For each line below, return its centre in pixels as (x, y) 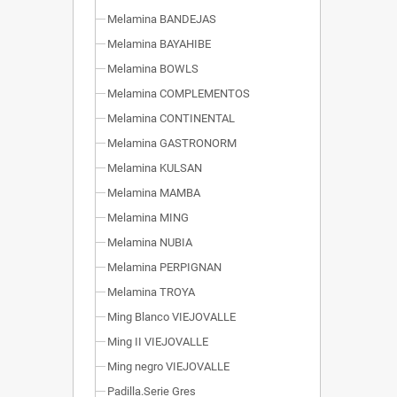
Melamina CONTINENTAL (171, 119)
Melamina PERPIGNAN (164, 268)
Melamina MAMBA (154, 193)
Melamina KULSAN (155, 168)
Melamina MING (148, 218)
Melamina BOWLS (153, 69)
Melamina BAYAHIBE (159, 44)
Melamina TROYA (151, 292)
